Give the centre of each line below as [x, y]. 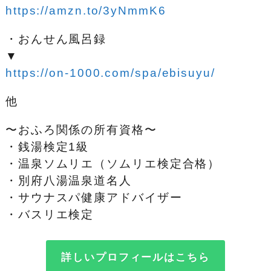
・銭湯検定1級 [47, 146]
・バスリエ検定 [50, 214]
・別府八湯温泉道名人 [68, 180]
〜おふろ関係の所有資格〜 [81, 129]
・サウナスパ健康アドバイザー [94, 197]
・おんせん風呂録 [56, 39]
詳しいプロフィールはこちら [135, 257]
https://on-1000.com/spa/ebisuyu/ [110, 73]
